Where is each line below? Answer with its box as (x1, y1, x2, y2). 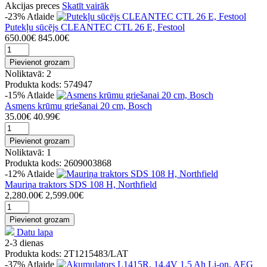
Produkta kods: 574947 (5, 79, 92, 89)
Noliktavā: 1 (5, 147, 51, 157)
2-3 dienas (5, 237, 44, 248)
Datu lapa (17, 226, 53, 237)
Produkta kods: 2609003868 (5, 157, 111, 168)
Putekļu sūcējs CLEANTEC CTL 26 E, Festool (5, 21, 185, 32)
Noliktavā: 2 (5, 68, 51, 79)
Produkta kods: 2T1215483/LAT (5, 248, 128, 259)
